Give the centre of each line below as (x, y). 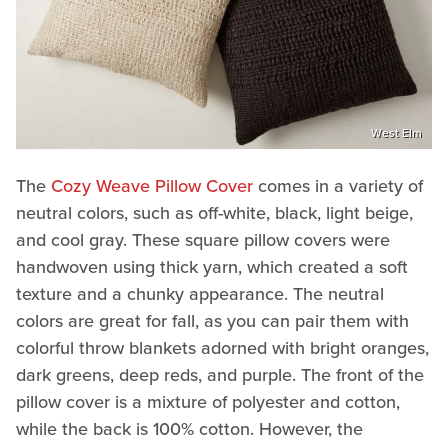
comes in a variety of (338, 185)
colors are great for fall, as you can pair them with (212, 320)
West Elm (396, 132)
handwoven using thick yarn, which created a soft (212, 266)
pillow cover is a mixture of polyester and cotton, (208, 401)
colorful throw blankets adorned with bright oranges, (222, 347)
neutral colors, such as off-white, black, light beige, (214, 212)
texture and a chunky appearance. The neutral (200, 293)
